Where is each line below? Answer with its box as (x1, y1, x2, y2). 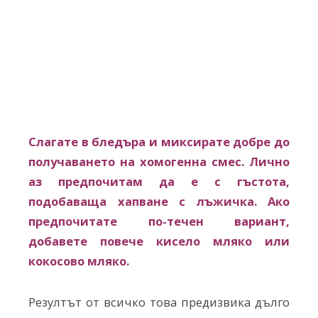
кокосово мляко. (28, 252, 129, 269)
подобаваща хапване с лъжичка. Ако (28, 192, 290, 209)
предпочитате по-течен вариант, (28, 212, 290, 229)
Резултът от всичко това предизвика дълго (28, 293, 290, 310)
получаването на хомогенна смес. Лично (28, 153, 290, 170)
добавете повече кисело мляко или (28, 232, 290, 249)
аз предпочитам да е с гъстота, (28, 172, 290, 190)
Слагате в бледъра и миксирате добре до (28, 133, 290, 150)
